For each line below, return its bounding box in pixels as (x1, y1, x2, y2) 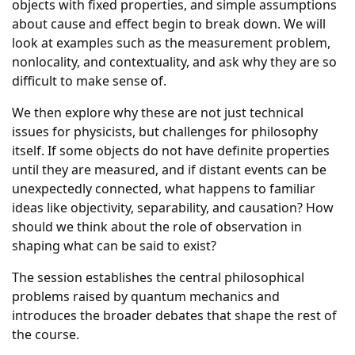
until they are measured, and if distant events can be (12, 161, 326, 178)
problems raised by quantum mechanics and (12, 288, 280, 305)
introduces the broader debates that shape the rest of (12, 307, 337, 324)
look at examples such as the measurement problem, (12, 34, 330, 52)
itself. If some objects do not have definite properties (12, 142, 330, 159)
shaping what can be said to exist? (12, 237, 216, 254)
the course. (12, 326, 79, 343)
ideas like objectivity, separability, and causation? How (12, 199, 334, 216)
